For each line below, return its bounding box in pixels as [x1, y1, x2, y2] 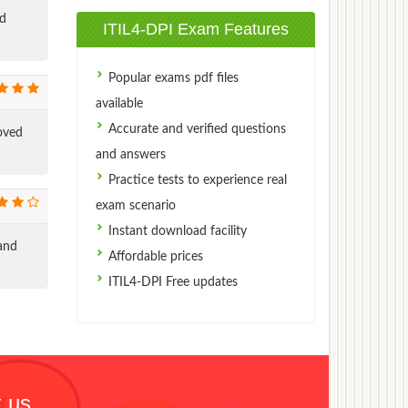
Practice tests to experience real [104, 173, 287, 187]
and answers [95, 148, 166, 161]
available [95, 97, 143, 110]
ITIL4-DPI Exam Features [102, 19, 289, 38]
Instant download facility [104, 224, 247, 238]
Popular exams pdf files [104, 71, 239, 85]
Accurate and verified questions [104, 122, 286, 136]
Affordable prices [104, 250, 203, 263]
